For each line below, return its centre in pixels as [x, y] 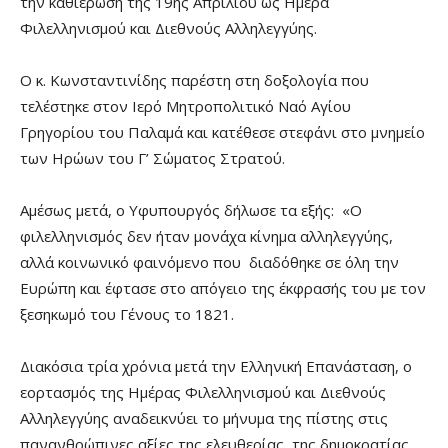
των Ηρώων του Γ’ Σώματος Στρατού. [152, 158]
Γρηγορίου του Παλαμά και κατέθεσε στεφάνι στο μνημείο [222, 132]
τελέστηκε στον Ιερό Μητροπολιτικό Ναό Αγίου [185, 106]
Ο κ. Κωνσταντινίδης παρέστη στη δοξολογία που [194, 80]
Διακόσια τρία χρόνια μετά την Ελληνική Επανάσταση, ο [216, 366]
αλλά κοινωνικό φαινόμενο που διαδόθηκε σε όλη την [209, 262]
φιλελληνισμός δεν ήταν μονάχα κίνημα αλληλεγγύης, [206, 236]
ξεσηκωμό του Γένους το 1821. [127, 314]
